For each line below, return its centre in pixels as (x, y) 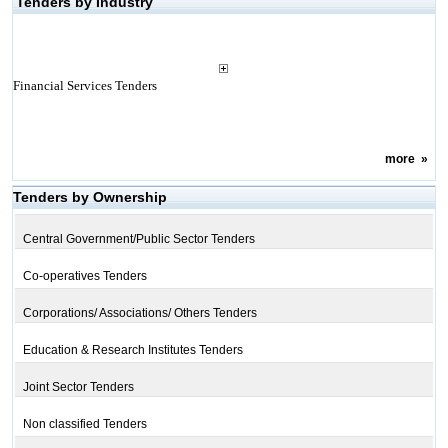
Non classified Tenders (84, 424)
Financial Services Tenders (84, 85)
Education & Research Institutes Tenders (132, 350)
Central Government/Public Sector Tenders (138, 239)
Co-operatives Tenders (84, 276)
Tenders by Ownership (89, 197)
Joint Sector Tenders (78, 387)
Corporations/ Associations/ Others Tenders (139, 313)
